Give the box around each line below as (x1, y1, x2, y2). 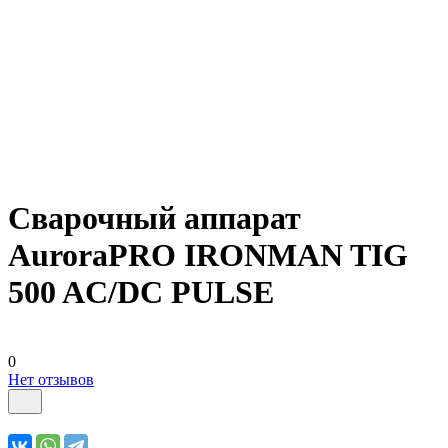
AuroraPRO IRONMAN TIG (8, 237, 408, 274)
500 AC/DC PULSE (8, 274, 274, 311)
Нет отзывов (8, 370, 94, 388)
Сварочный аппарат (8, 200, 301, 237)
